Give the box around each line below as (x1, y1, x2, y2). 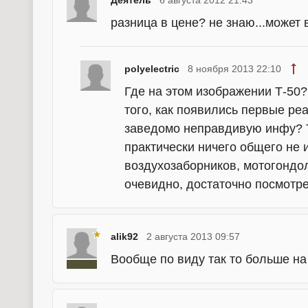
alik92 (111, 231, 138, 242)
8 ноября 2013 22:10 (188, 63, 281, 74)
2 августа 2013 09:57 (146, 231, 240, 242)
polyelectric (124, 63, 179, 74)
